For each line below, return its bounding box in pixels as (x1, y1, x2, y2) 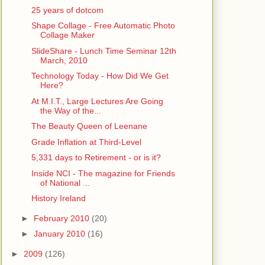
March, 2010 (40, 55, 88, 65)
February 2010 (33, 213, 92, 223)
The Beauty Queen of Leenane (31, 121, 147, 131)
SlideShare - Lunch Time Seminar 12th (31, 46, 176, 56)
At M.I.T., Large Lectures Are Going (31, 96, 163, 106)
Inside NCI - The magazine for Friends (31, 168, 175, 178)
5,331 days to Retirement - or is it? (31, 153, 161, 163)
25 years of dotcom (31, 5, 104, 15)
